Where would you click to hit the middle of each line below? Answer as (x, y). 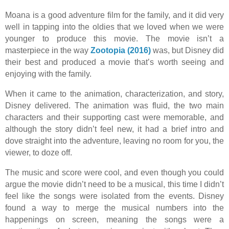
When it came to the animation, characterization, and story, (114, 94)
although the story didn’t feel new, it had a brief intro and (114, 129)
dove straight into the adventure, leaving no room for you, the (114, 141)
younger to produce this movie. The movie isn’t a (114, 39)
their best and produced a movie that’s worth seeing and (114, 62)
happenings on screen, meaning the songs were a (114, 219)
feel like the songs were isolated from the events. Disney (114, 196)
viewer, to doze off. (39, 152)
